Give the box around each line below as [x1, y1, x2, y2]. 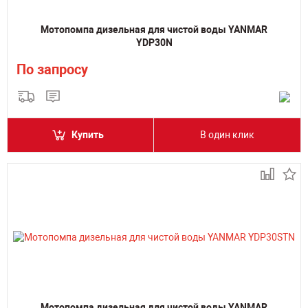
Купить [71, 129, 104, 140]
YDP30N [135, 37, 173, 48]
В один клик [200, 129, 254, 140]
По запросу [16, 61, 88, 78]
